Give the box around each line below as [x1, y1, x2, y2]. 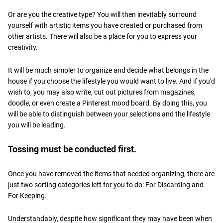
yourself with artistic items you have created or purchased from [8, 21, 202, 29]
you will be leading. [8, 120, 66, 129]
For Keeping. [8, 191, 47, 200]
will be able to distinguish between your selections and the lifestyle [8, 110, 210, 118]
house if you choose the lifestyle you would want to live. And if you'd [8, 77, 215, 85]
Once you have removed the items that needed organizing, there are [8, 169, 215, 178]
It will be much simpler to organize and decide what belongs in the [8, 66, 209, 74]
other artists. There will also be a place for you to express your [8, 32, 197, 40]
